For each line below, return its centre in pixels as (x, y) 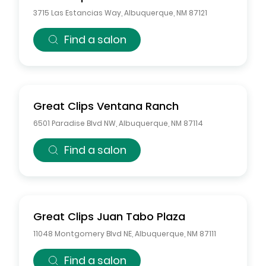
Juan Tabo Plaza (141, 216)
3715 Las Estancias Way (77, 13)
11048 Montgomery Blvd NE (83, 234)
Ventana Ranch (138, 106)
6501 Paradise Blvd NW (75, 123)
